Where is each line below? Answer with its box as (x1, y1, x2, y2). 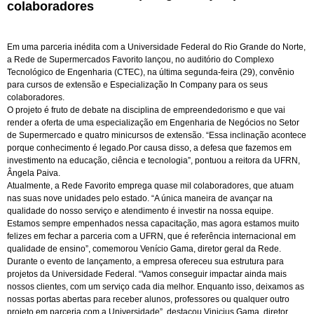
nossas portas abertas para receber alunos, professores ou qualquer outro (7, 294, 289, 304)
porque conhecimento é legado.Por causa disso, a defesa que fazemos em (7, 143, 292, 153)
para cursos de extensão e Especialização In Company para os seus (7, 80, 268, 90)
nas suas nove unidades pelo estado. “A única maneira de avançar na (7, 193, 273, 203)
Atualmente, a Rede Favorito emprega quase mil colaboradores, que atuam (7, 181, 294, 191)
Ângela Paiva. (7, 168, 60, 178)
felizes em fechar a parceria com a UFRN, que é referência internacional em (7, 231, 296, 241)
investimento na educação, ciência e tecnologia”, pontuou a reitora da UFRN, (7, 156, 300, 165)
